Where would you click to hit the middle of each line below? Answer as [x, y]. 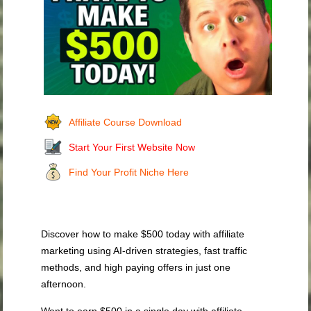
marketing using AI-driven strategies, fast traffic [144, 250]
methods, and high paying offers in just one [136, 267]
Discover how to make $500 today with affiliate [143, 234]
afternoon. [64, 284]
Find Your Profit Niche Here [129, 172]
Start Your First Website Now [132, 147]
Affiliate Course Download [126, 122]
